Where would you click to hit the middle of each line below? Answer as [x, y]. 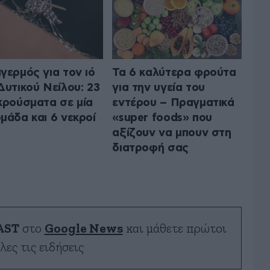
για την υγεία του [159, 87]
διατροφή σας [150, 148]
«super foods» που [162, 118]
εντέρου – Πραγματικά [173, 102]
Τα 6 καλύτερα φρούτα [174, 72]
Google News [83, 228]
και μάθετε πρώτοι [174, 228]
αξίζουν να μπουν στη [172, 133]
